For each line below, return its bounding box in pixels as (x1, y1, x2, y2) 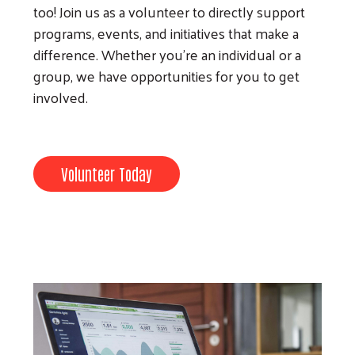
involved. (33, 83, 88, 110)
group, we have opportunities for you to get (33, 62, 300, 89)
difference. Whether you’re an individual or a (33, 40, 301, 67)
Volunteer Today (61, 162, 152, 184)
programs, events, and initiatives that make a (33, 19, 299, 46)
